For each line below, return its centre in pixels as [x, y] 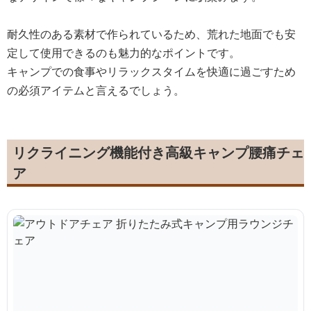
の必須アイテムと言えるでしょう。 [96, 90]
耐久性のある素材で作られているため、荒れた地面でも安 [151, 34]
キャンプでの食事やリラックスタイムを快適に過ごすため [151, 71]
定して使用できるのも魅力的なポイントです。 [124, 52]
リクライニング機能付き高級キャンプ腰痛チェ [158, 152]
